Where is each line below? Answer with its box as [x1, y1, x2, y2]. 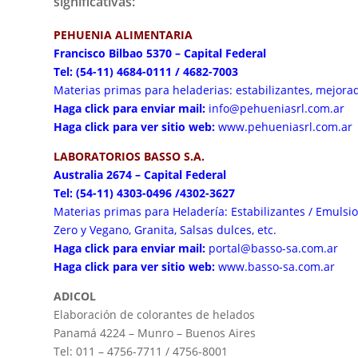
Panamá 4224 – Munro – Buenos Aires [54, 325, 257, 341]
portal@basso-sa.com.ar [209, 241, 342, 257]
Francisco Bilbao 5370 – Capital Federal [54, 46, 267, 62]
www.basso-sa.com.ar [218, 259, 336, 275]
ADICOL [54, 288, 97, 304]
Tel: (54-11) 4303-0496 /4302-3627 [54, 185, 236, 201]
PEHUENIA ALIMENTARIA [54, 27, 193, 43]
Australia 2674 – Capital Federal [54, 167, 227, 183]
